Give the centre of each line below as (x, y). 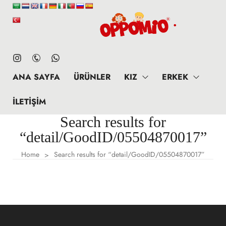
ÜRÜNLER (92, 77)
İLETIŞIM (29, 102)
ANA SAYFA (36, 77)
